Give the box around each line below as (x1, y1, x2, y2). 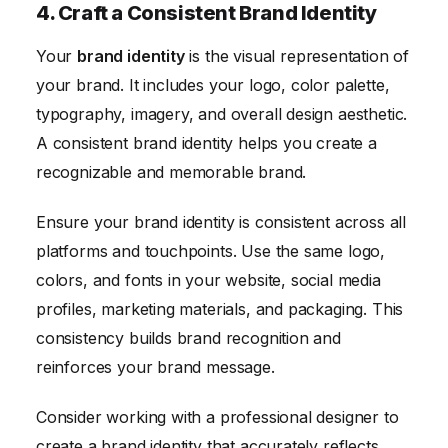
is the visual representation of (184, 45, 410, 66)
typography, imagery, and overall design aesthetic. (36, 103, 408, 124)
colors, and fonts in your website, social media (36, 269, 381, 290)
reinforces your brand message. (36, 356, 275, 377)
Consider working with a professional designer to (36, 406, 399, 427)
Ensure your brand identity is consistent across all (36, 211, 407, 232)
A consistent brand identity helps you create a (36, 132, 377, 153)
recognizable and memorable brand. (36, 161, 307, 182)
